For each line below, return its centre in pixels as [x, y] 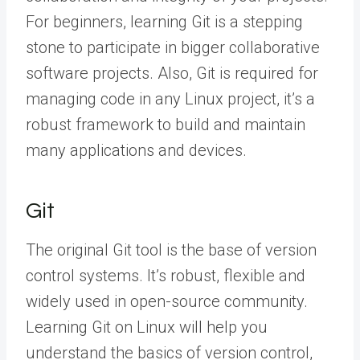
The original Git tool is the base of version [171, 250]
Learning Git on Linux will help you [147, 327]
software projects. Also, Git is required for [172, 73]
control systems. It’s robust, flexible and [166, 275]
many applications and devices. [136, 150]
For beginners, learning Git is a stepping [164, 21]
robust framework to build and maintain [166, 124]
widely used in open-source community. [167, 301]
